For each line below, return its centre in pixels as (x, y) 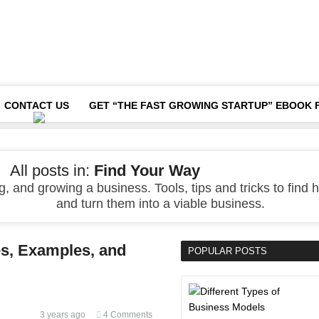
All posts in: (52, 171)
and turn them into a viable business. (160, 204)
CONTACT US (37, 105)
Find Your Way (147, 171)
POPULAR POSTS (228, 251)
